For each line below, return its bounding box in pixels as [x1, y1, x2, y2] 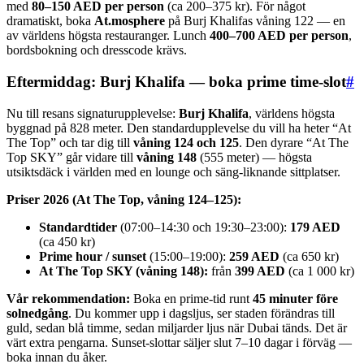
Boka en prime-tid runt [130, 291, 253, 305]
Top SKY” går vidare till [6, 149, 136, 164]
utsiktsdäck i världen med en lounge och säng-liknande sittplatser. [6, 164, 340, 179]
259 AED [229, 249, 279, 263]
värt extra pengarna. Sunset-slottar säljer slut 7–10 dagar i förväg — [6, 335, 352, 349]
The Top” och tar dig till [6, 135, 133, 149]
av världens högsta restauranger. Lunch [6, 28, 210, 43]
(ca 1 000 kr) [285, 263, 354, 278]
